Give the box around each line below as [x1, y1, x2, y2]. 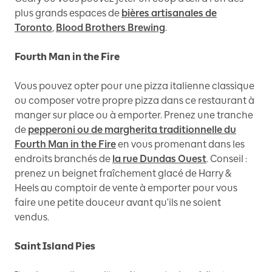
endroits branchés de [15, 153, 110, 165]
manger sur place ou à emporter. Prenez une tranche [15, 109, 253, 121]
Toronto [15, 22, 52, 34]
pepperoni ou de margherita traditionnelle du [28, 124, 236, 136]
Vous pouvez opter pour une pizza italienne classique [15, 80, 254, 92]
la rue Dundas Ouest [112, 153, 206, 165]
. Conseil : [206, 153, 247, 165]
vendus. [15, 211, 49, 223]
